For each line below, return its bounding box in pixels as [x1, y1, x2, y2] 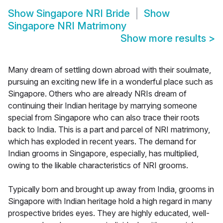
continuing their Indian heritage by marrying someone [8, 101, 197, 111]
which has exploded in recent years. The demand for [8, 136, 196, 147]
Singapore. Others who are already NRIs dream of [8, 89, 187, 99]
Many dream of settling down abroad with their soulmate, [8, 65, 211, 75]
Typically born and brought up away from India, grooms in [8, 184, 214, 195]
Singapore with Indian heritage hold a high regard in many [8, 196, 212, 207]
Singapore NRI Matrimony [8, 20, 126, 32]
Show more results [120, 32, 209, 45]
